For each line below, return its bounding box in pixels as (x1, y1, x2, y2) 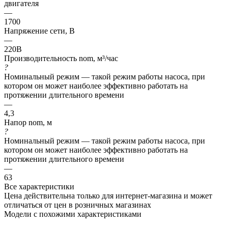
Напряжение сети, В (4, 26, 75, 35)
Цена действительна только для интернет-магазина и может (4, 191, 212, 200)
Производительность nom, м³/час (4, 53, 118, 63)
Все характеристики (4, 182, 74, 191)
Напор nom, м (4, 118, 52, 127)
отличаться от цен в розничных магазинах (4, 200, 151, 209)
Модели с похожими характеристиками (4, 209, 141, 218)
